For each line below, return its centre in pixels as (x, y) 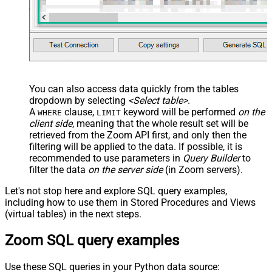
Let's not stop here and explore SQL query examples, (116, 191)
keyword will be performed (179, 112)
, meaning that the (112, 123)
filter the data (59, 169)
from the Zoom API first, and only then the (156, 135)
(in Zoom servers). (203, 169)
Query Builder (211, 158)
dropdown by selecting (79, 100)
